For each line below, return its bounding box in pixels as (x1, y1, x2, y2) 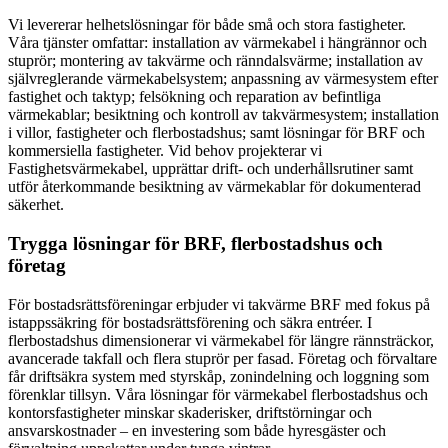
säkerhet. (8, 196, 64, 214)
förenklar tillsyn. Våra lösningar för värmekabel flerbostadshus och (8, 385, 428, 403)
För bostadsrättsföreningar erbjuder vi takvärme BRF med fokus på (8, 295, 430, 313)
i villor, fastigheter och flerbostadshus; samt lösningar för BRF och (8, 124, 425, 142)
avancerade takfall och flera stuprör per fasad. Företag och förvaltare (8, 349, 437, 367)
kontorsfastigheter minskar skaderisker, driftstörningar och (8, 403, 372, 421)
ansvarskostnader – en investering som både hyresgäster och (8, 421, 386, 439)
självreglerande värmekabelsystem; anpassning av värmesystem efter (8, 70, 438, 88)
